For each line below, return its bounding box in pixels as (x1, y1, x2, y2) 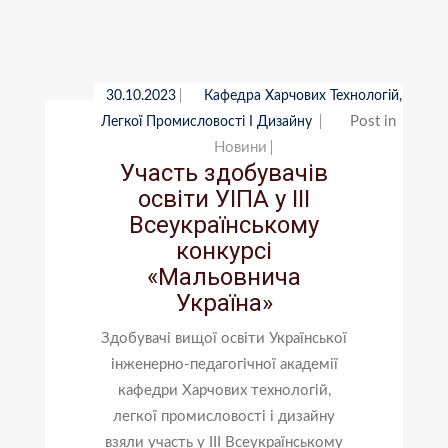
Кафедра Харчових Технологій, (203, 88, 402, 103)
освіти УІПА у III (138, 184, 310, 213)
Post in (350, 113, 397, 129)
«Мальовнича (147, 262, 301, 291)
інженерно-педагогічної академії (110, 356, 338, 372)
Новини (214, 139, 268, 155)
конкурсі (176, 236, 272, 265)
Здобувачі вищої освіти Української (101, 330, 347, 346)
